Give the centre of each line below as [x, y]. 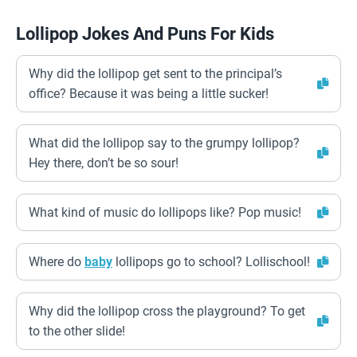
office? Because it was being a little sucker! [149, 94]
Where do [57, 262]
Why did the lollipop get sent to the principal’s [155, 74]
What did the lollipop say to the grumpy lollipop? [164, 143]
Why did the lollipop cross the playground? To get [167, 311]
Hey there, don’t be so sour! [104, 163]
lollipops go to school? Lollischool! [211, 262]
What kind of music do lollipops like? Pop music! [165, 212]
